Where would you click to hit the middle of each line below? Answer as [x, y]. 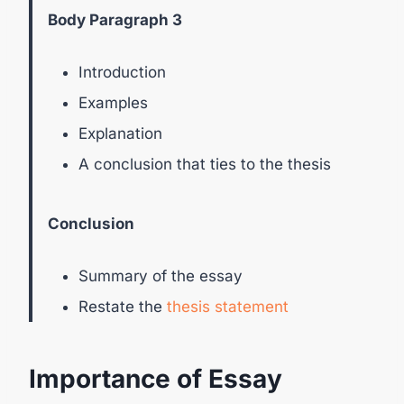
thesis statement [228, 306]
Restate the [123, 306]
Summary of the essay [161, 275]
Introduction [122, 72]
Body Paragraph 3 [115, 19]
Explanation [120, 133]
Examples [113, 102]
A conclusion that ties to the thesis [205, 164]
